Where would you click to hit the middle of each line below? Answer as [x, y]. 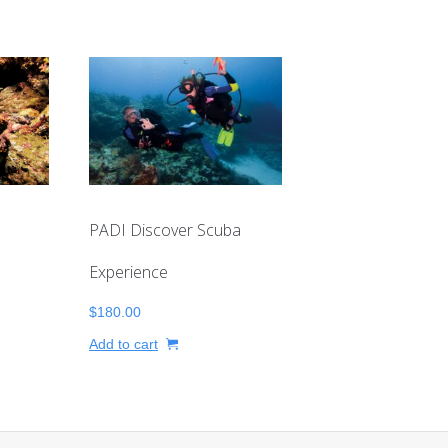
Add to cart [123, 344]
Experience [128, 272]
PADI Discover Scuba [165, 230]
